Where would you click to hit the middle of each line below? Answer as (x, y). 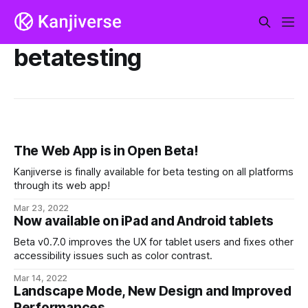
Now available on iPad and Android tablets (144, 221)
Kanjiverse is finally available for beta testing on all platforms (154, 172)
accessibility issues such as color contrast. (113, 256)
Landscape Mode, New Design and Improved (153, 291)
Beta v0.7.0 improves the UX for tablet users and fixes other (154, 242)
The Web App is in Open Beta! (106, 151)
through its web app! (62, 186)
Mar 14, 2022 (41, 278)
